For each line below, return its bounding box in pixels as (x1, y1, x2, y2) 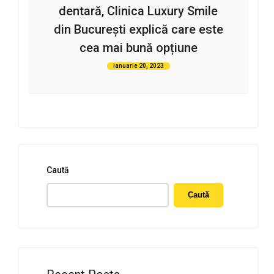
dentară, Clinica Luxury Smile (59, 3, 218, 18)
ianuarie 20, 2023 (113, 62, 164, 69)
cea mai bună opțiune (79, 40, 198, 55)
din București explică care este (53, 21, 223, 37)
